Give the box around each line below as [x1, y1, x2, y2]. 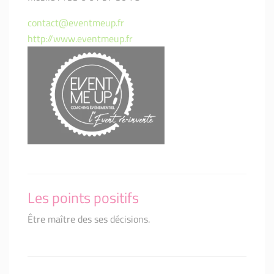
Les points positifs [28, 187, 139, 209]
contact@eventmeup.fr [28, 15, 124, 31]
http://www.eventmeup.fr [28, 31, 133, 46]
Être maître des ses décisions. [28, 212, 150, 227]
